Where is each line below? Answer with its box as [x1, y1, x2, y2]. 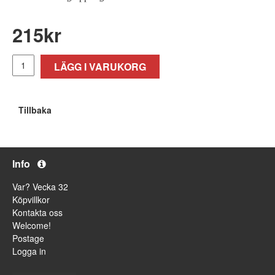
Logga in [12, 244, 46, 257]
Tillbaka [18, 103, 52, 116]
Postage [12, 231, 44, 244]
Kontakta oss [12, 206, 63, 219]
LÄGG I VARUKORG [54, 59, 146, 74]
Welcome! [12, 219, 51, 231]
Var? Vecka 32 [12, 180, 68, 193]
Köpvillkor [12, 193, 50, 206]
